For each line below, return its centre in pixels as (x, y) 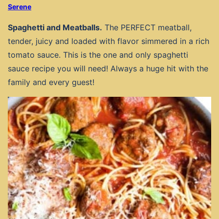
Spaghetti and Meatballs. (55, 27)
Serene (20, 6)
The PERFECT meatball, (148, 27)
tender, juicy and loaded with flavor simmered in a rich (109, 41)
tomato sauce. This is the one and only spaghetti (98, 55)
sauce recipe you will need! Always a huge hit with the (108, 68)
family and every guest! (51, 82)
